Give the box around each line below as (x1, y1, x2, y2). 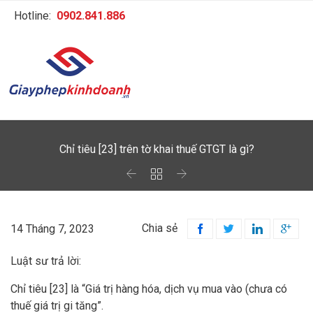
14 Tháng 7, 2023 (10, 221, 94, 235)
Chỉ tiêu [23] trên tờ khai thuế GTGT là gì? (59, 143, 254, 156)
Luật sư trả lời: (10, 254, 81, 268)
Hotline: (14, 9, 57, 22)
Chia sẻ (142, 221, 177, 235)
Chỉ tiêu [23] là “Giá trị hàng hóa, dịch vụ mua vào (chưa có (10, 282, 287, 296)
